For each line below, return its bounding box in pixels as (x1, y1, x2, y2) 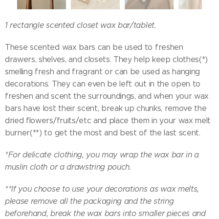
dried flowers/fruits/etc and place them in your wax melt (5, 115, 211, 125)
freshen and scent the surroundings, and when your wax (5, 91, 209, 101)
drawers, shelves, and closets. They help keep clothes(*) (5, 54, 208, 64)
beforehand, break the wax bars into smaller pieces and (5, 208, 206, 218)
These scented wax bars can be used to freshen (5, 42, 183, 52)
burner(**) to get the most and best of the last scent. (5, 128, 200, 137)
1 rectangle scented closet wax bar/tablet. (5, 20, 156, 30)
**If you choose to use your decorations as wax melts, (5, 184, 199, 194)
